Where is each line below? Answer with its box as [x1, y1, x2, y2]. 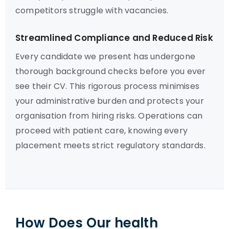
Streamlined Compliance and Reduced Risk [15, 32, 213, 44]
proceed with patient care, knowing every [15, 125, 188, 136]
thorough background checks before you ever [15, 65, 206, 77]
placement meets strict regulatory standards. [15, 140, 205, 151]
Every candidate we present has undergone [15, 51, 196, 62]
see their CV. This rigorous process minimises [15, 80, 200, 92]
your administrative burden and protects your [15, 95, 204, 107]
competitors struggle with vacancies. [15, 5, 169, 16]
